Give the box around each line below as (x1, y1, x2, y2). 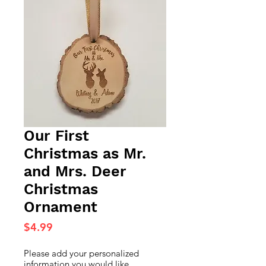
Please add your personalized (24, 248, 139, 259)
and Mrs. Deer (24, 163, 126, 180)
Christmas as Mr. (24, 145, 146, 162)
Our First (24, 127, 89, 144)
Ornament (24, 198, 97, 216)
